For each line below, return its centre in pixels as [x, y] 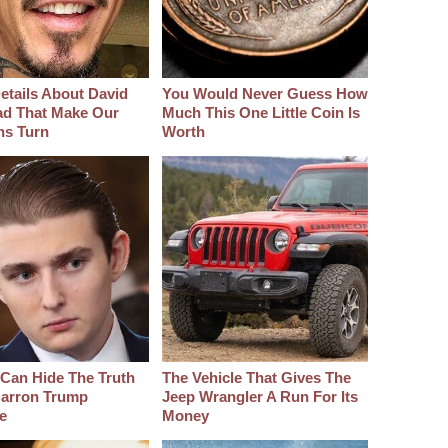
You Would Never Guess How [264, 94]
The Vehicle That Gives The [256, 378]
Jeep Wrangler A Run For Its [259, 397]
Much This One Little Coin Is [260, 113]
